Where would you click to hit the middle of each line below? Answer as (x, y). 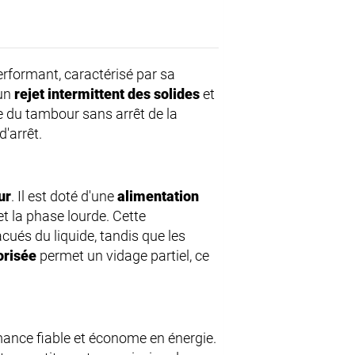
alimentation (158, 197)
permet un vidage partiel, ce (123, 256)
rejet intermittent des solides (107, 94)
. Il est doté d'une (64, 197)
